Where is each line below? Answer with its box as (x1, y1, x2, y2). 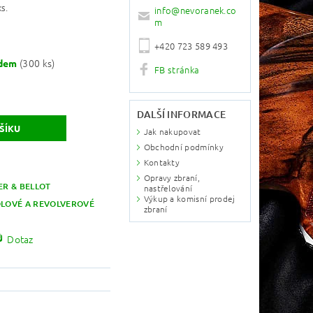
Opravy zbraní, (143, 172, 201, 184)
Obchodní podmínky (143, 141, 224, 153)
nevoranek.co (180, 3, 237, 17)
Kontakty (143, 156, 180, 168)
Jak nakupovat (143, 126, 201, 138)
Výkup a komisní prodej (143, 193, 235, 205)
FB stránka (154, 62, 200, 76)
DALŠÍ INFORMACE (136, 108, 226, 122)
